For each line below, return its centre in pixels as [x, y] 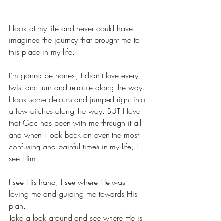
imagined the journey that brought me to [75, 40]
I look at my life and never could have [72, 28]
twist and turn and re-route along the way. [78, 87]
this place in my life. [42, 52]
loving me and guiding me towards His [74, 194]
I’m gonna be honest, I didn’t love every [75, 75]
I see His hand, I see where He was [68, 182]
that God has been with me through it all [76, 123]
